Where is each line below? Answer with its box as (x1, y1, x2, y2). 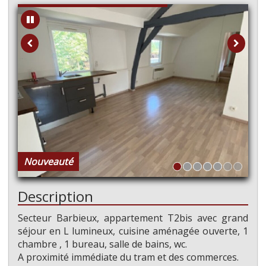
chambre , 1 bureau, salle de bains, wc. (18, 237, 187, 251)
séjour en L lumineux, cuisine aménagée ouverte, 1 (18, 224, 248, 238)
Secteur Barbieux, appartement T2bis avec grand (18, 211, 248, 225)
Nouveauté (24, 155, 73, 169)
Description (18, 186, 93, 207)
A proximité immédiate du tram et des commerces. (18, 251, 239, 264)
